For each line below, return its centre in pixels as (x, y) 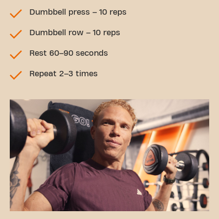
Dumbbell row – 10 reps (75, 33)
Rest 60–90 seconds (69, 53)
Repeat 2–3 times (64, 74)
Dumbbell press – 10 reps (78, 12)
